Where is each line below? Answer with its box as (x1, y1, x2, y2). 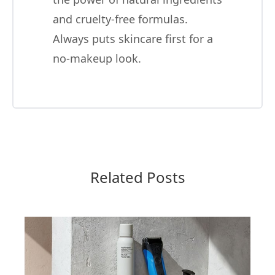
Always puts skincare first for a (53, 31, 213, 46)
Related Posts (90, 166, 185, 187)
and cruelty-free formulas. (53, 11, 188, 26)
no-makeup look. (53, 50, 141, 66)
